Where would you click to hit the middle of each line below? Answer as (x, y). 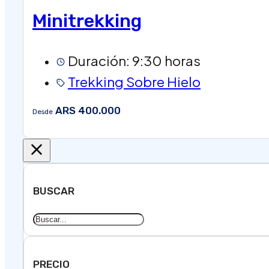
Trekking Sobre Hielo (134, 81)
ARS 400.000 (87, 110)
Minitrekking (87, 21)
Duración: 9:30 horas (134, 60)
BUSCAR (54, 191)
